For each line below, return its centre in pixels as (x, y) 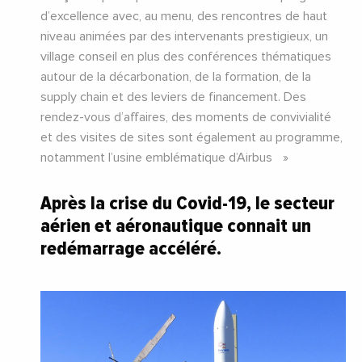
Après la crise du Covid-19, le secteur (187, 204)
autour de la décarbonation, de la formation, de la (176, 77)
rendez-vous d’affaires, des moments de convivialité (186, 118)
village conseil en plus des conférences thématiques (186, 57)
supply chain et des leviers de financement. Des (173, 97)
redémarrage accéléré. (133, 249)
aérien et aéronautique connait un (176, 226)
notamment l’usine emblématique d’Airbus (160, 158)
